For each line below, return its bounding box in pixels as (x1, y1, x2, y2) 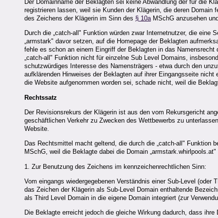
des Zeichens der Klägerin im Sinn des (24, 15, 135, 22)
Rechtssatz (24, 93, 57, 101)
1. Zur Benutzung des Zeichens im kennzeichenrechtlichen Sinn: (24, 163, 206, 170)
